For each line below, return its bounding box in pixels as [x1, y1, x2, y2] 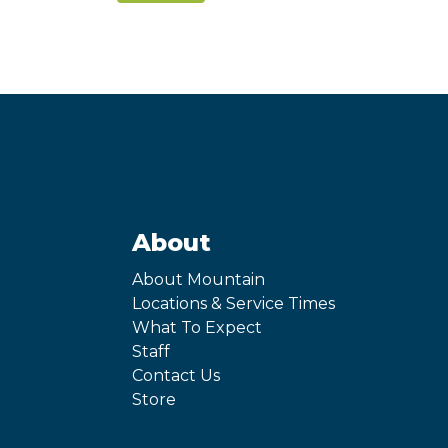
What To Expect [132, 318, 262, 338]
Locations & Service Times [132, 294, 335, 314]
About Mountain [132, 270, 265, 290]
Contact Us [132, 366, 220, 386]
